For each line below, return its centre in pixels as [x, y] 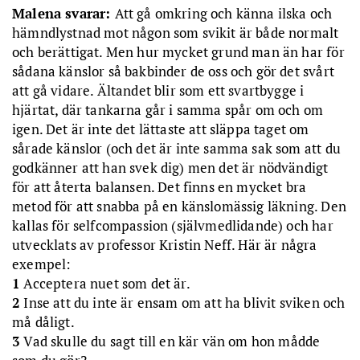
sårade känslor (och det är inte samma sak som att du [176, 148]
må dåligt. [43, 321]
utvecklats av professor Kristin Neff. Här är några [165, 244]
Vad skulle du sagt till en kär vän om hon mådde [170, 341]
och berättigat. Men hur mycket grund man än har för [178, 51]
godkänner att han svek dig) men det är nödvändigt [170, 167]
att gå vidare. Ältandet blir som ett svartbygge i [158, 90]
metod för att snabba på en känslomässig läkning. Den [179, 206]
